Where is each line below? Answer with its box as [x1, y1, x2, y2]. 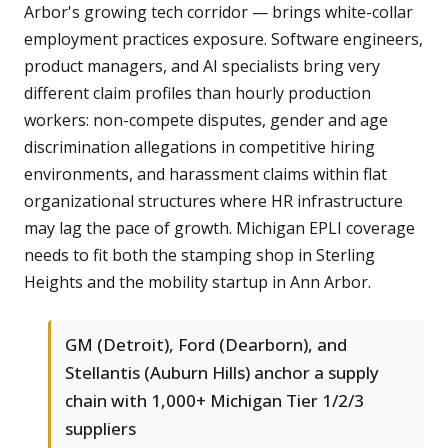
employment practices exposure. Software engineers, [24, 28, 423, 51]
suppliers [65, 417, 136, 441]
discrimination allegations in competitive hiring [24, 136, 375, 159]
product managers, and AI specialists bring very [24, 55, 380, 78]
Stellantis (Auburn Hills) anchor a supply [65, 361, 379, 385]
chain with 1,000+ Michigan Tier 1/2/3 [65, 389, 364, 413]
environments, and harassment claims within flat [24, 163, 387, 186]
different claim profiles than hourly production [24, 82, 371, 105]
